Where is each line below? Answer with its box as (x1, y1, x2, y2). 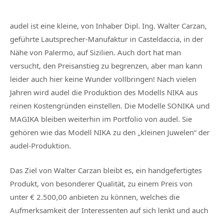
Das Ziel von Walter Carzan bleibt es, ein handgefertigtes (10, 165, 202, 175)
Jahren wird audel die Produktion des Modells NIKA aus (10, 87, 198, 97)
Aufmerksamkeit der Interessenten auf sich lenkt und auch (10, 205, 208, 215)
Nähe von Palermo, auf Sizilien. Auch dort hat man (10, 47, 181, 57)
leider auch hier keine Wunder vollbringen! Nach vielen (10, 74, 196, 84)
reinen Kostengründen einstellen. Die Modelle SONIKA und (10, 100, 210, 110)
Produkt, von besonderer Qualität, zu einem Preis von (10, 178, 192, 188)
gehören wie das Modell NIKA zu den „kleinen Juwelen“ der (10, 127, 210, 137)
